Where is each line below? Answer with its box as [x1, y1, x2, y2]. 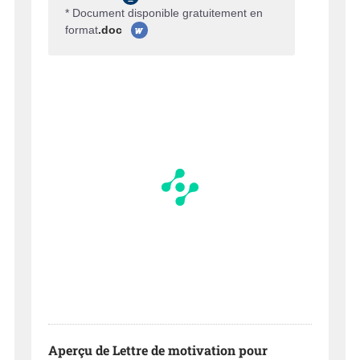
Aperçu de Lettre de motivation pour [48, 341, 268, 358]
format [65, 22, 98, 36]
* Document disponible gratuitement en [65, 6, 263, 19]
